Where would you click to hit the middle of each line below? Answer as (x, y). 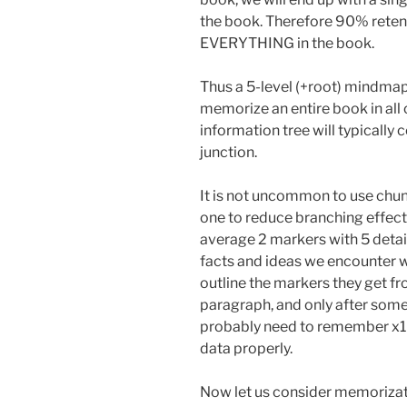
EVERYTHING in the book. (287, 43)
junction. (228, 152)
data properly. (246, 348)
